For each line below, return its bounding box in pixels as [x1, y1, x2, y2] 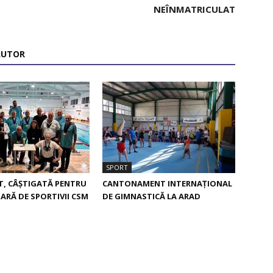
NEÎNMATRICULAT [154, 2, 235, 15]
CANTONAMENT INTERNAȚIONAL [102, 177, 232, 189]
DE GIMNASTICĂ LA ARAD [102, 190, 200, 202]
